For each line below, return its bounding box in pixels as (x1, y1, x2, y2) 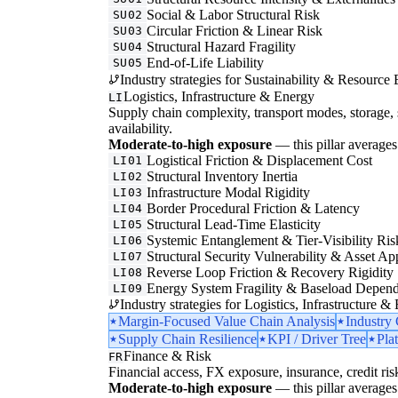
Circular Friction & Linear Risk (147, 22, 323, 38)
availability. (108, 120, 172, 136)
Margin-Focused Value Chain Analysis (118, 313, 335, 329)
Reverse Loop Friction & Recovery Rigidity (147, 264, 394, 280)
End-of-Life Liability (147, 54, 265, 70)
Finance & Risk (123, 347, 211, 363)
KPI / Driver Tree (267, 330, 366, 346)
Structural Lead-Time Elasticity (147, 216, 322, 232)
